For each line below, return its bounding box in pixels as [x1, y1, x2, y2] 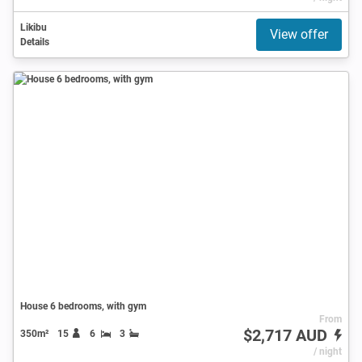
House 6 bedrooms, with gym [20, 300, 146, 312]
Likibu [20, 21, 47, 33]
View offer [270, 26, 328, 42]
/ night [313, 345, 342, 357]
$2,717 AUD [242, 325, 331, 345]
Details [20, 36, 49, 48]
